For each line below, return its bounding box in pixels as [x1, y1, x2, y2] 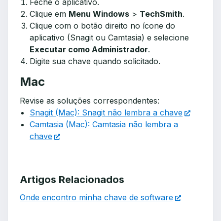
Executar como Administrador [30, 44, 148, 54]
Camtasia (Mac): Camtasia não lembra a [30, 119, 178, 129]
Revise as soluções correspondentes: [20, 96, 159, 106]
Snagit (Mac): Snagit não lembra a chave [30, 108, 183, 117]
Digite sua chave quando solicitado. [30, 56, 160, 66]
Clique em [30, 9, 69, 19]
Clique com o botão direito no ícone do [30, 21, 175, 31]
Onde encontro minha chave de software [20, 192, 173, 202]
